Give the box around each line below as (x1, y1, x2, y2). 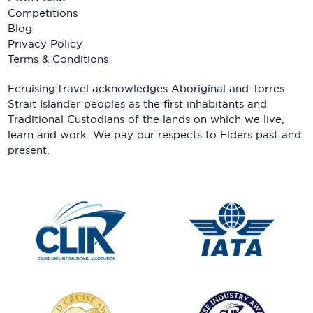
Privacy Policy (8, 37, 83, 51)
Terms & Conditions (8, 52, 109, 66)
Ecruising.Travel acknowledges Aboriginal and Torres (8, 82, 285, 96)
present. (8, 143, 50, 157)
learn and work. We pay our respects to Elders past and (8, 128, 302, 142)
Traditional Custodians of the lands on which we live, (8, 112, 285, 126)
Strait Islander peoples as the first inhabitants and (8, 97, 268, 111)
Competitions (8, 6, 78, 20)
